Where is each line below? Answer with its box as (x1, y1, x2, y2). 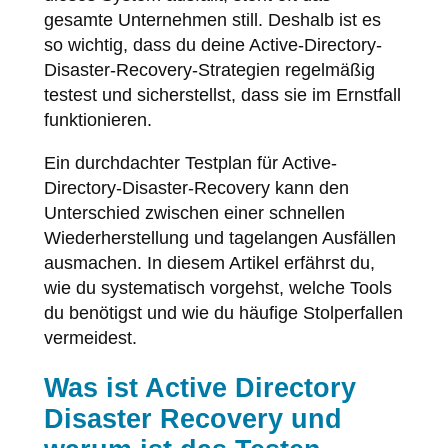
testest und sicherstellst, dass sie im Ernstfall (43, 84, 401, 105)
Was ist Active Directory (43, 372, 356, 403)
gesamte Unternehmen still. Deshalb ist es (43, 9, 381, 30)
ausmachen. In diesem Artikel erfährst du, (43, 252, 375, 273)
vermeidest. (43, 327, 137, 348)
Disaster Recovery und (43, 403, 342, 434)
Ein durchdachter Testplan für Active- (43, 152, 337, 173)
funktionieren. (43, 109, 152, 130)
